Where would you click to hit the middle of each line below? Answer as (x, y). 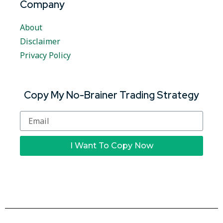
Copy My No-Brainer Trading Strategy (111, 95)
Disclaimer (40, 42)
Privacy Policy (45, 56)
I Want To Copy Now (111, 146)
